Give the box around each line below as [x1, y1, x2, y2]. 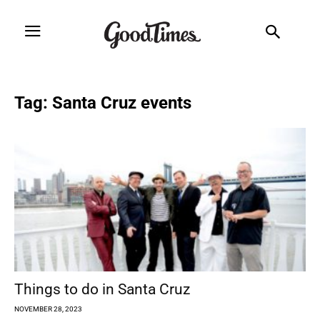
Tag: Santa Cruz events [14, 92, 191, 113]
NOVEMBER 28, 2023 [14, 305, 82, 314]
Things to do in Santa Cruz [14, 281, 190, 299]
